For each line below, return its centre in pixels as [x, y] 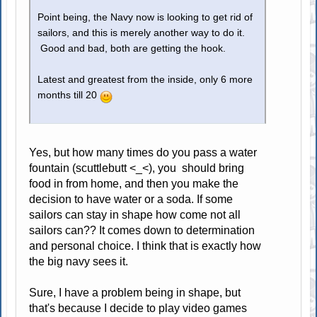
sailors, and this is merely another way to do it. [142, 33]
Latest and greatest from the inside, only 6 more [145, 79]
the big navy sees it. [79, 261]
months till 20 [69, 95]
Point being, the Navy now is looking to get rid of [145, 17]
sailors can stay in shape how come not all [135, 214]
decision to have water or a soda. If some [131, 199]
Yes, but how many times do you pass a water [143, 152]
